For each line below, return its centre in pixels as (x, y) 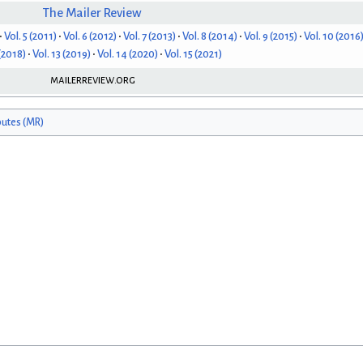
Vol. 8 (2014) (209, 36)
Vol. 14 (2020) (128, 54)
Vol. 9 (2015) (270, 36)
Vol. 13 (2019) (62, 54)
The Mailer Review (92, 13)
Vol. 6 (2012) (90, 36)
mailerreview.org (92, 80)
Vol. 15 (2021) (193, 54)
